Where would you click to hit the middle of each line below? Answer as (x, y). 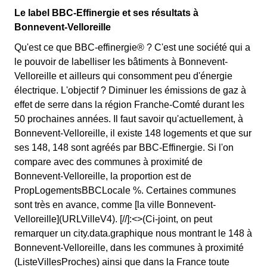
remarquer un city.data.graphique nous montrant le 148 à (133, 233)
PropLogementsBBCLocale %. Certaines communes (125, 190)
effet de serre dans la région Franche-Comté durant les (129, 105)
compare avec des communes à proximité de (108, 162)
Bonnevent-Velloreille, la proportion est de (103, 176)
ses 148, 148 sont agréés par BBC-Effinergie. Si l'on (124, 148)
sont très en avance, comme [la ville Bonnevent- (115, 205)
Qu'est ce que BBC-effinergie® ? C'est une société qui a (132, 47)
